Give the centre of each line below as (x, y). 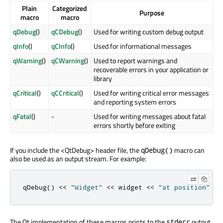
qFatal (22, 116)
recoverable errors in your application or (151, 70)
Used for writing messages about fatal (150, 116)
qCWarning (68, 61)
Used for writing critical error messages (151, 93)
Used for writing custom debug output (149, 32)
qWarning (27, 61)
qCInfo (61, 46)
